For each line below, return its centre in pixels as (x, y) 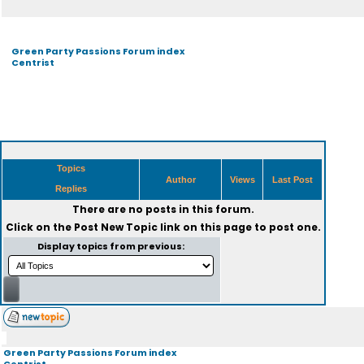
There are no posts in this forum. (163, 209)
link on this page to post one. (239, 227)
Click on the (39, 227)
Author (180, 180)
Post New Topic (115, 227)
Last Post (292, 180)
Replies (71, 188)
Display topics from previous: (112, 246)
